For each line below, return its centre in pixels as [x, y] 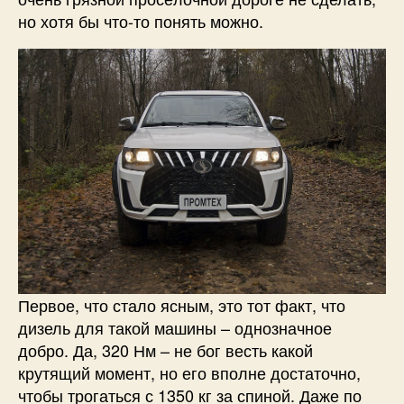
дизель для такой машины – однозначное [175, 328]
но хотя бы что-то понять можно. [141, 20]
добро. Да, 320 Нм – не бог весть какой [165, 350]
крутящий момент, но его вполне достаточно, [189, 373]
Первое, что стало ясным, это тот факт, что [182, 305]
